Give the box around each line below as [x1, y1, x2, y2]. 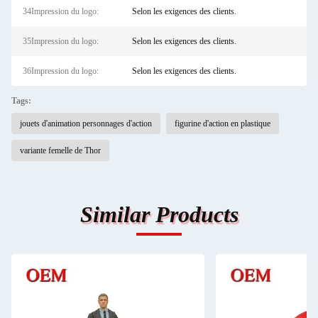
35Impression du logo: [23, 36, 99, 46]
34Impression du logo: [23, 6, 99, 16]
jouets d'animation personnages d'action [20, 119, 152, 128]
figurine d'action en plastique [175, 119, 270, 128]
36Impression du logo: [23, 66, 99, 76]
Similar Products [79, 202, 238, 227]
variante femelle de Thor [20, 146, 101, 155]
